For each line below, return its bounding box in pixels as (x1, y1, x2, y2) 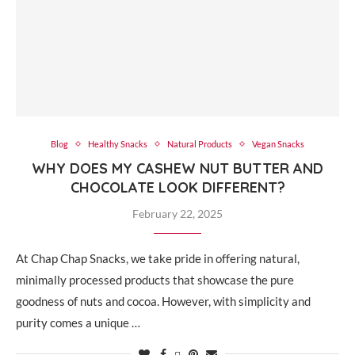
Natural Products (167, 139, 232, 149)
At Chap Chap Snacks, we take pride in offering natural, (16, 251, 300, 265)
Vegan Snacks (252, 139, 304, 149)
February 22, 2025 (132, 207, 223, 220)
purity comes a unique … (16, 315, 140, 330)
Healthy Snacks (88, 139, 147, 149)
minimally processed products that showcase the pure (16, 273, 294, 287)
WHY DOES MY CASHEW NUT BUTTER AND (32, 159, 323, 177)
